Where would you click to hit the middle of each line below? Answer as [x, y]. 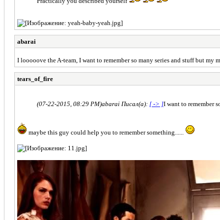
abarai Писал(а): [125, 104]
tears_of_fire [35, 79]
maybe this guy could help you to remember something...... [106, 132]
